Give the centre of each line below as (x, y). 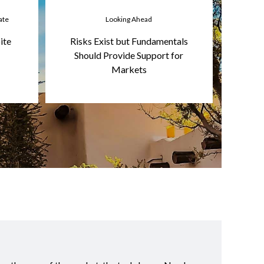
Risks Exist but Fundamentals (129, 41)
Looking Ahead (129, 19)
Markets (129, 69)
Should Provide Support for (129, 55)
